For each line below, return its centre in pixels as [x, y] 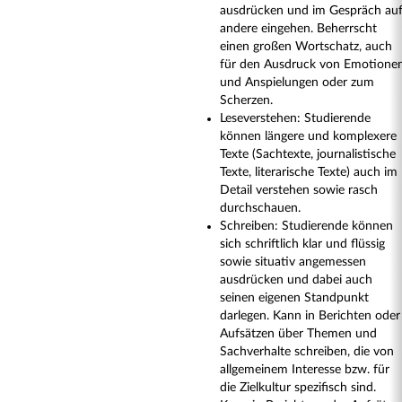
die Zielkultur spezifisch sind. [298, 388]
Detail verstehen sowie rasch [299, 190]
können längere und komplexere [308, 136]
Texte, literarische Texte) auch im [309, 172]
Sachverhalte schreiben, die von [307, 352]
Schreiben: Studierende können [306, 226]
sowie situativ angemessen [293, 262]
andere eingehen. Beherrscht [298, 29]
